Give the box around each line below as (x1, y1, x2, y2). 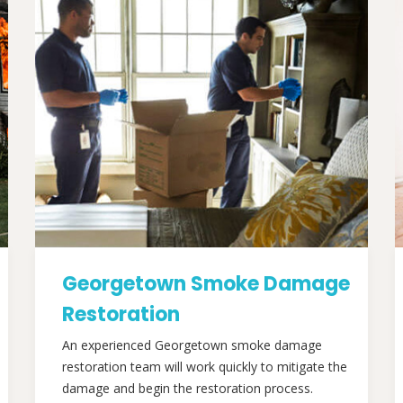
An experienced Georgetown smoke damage (62, 336, 322, 354)
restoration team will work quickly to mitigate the (62, 358, 347, 375)
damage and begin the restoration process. (62, 380, 313, 397)
